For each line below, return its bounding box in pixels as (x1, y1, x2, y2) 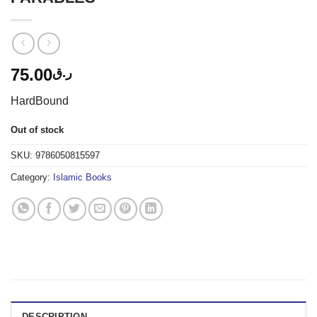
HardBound (11, 94, 69, 107)
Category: (11, 172, 53, 183)
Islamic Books (53, 172, 112, 183)
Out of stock (11, 124, 64, 135)
